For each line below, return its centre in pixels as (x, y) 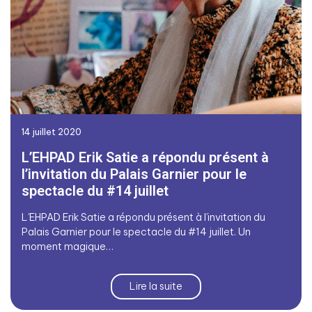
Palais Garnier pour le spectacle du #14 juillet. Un (136, 232)
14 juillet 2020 (52, 131)
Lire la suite (156, 286)
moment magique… (68, 246)
